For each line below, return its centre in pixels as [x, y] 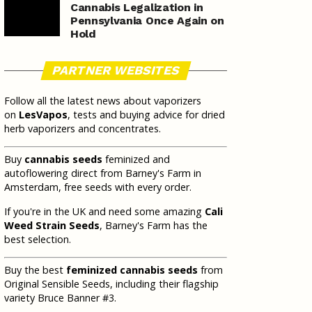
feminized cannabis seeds [132, 270]
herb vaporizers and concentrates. [83, 128]
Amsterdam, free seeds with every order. [98, 187]
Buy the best [35, 270]
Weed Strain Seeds [52, 226]
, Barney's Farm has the [154, 226]
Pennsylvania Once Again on [147, 21]
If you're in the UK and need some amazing [104, 212]
